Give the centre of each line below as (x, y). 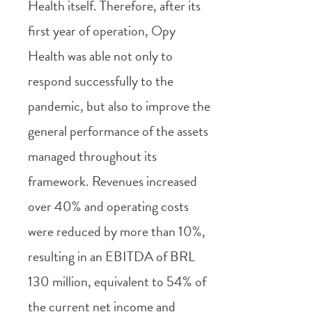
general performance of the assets (118, 131)
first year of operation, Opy (102, 30)
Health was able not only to (100, 55)
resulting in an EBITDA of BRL (111, 256)
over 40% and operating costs (108, 206)
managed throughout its (92, 156)
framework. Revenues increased (112, 181)
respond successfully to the (101, 80)
